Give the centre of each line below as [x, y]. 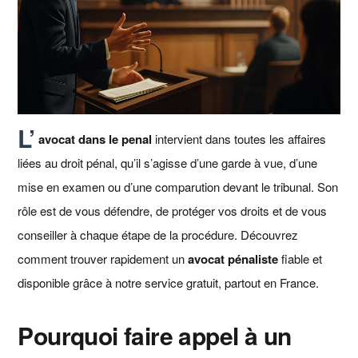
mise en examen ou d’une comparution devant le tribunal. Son [178, 187]
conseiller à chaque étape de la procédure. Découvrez [158, 235]
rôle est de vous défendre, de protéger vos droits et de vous [173, 211]
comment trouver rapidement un [103, 259]
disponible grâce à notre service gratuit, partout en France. [169, 283]
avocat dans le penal [95, 139]
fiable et [300, 259]
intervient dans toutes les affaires [239, 139]
